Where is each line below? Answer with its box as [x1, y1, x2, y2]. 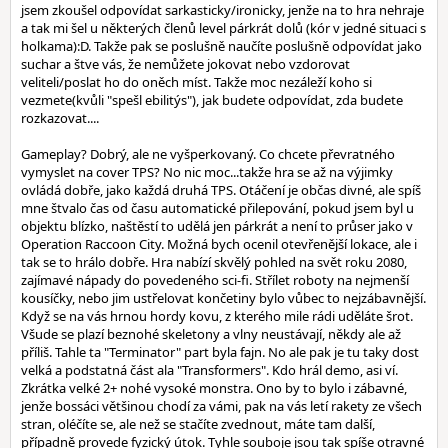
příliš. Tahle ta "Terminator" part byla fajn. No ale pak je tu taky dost [21, 343, 419, 361]
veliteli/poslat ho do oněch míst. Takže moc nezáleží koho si [21, 73, 372, 91]
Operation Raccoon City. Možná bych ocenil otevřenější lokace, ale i [21, 235, 417, 253]
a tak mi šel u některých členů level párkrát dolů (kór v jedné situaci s [21, 19, 426, 37]
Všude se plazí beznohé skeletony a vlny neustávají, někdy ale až [21, 325, 401, 343]
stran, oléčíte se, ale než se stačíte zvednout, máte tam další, [21, 415, 375, 433]
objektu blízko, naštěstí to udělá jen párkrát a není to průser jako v [21, 217, 413, 235]
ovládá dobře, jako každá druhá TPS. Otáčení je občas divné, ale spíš [21, 181, 421, 199]
